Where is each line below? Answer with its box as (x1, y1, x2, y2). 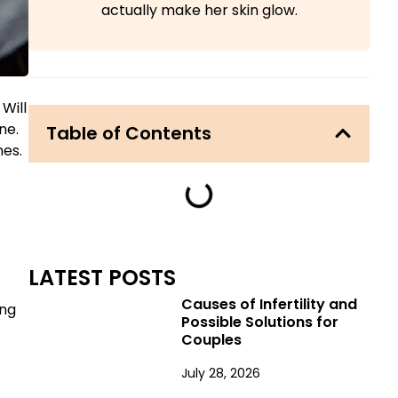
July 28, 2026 (180, 364, 260, 383)
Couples (180, 330, 242, 351)
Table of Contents (46, 120, 211, 146)
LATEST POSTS (28, 262, 176, 292)
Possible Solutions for (180, 312, 338, 333)
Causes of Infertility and (180, 294, 357, 315)
